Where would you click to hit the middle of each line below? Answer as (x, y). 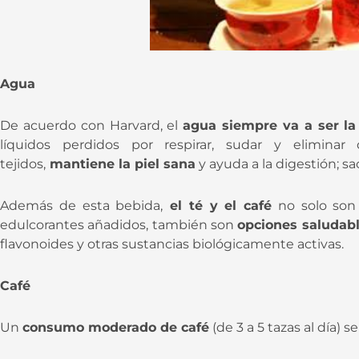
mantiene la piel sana (121, 163)
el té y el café (218, 205)
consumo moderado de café (116, 327)
